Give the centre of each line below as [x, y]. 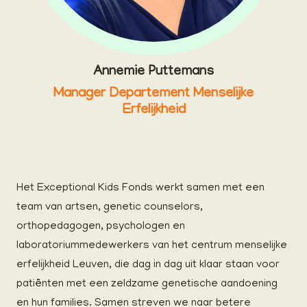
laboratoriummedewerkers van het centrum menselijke [152, 246]
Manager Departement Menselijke [153, 94]
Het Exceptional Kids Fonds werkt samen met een [140, 189]
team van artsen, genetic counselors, [110, 208]
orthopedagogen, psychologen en [101, 227]
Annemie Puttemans [153, 72]
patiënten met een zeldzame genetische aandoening [147, 285]
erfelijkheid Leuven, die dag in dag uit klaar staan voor [148, 266]
